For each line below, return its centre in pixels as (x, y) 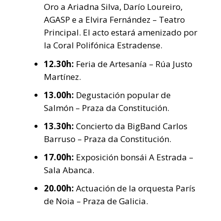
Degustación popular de (122, 95)
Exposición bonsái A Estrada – (135, 157)
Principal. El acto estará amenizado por (121, 33)
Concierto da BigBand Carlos (132, 126)
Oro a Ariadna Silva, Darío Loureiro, (113, 7)
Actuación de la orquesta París (136, 188)
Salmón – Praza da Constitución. (107, 108)
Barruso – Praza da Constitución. (108, 139)
